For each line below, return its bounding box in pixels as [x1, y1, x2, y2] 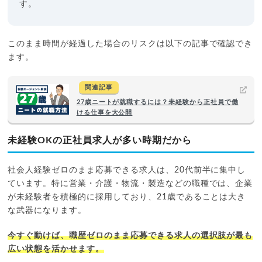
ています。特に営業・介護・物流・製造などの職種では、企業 [8, 179, 253, 188]
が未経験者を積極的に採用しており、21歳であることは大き [8, 192, 246, 201]
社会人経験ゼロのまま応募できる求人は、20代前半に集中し [8, 166, 246, 174]
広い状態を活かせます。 [8, 244, 104, 253]
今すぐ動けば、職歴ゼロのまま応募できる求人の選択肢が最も [8, 231, 253, 240]
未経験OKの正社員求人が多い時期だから [8, 135, 192, 145]
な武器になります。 [8, 206, 87, 215]
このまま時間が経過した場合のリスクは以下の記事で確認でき [8, 39, 253, 48]
